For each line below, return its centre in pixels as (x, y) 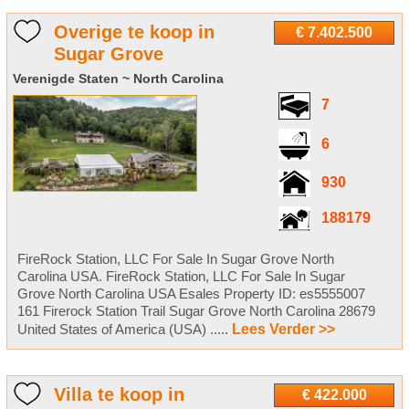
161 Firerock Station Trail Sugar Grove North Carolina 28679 (196, 310)
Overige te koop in (134, 31)
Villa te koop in (119, 394)
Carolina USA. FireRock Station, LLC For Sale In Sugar (181, 276)
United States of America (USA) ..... (124, 329)
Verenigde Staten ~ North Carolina (118, 78)
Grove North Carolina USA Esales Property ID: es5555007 (191, 293)
